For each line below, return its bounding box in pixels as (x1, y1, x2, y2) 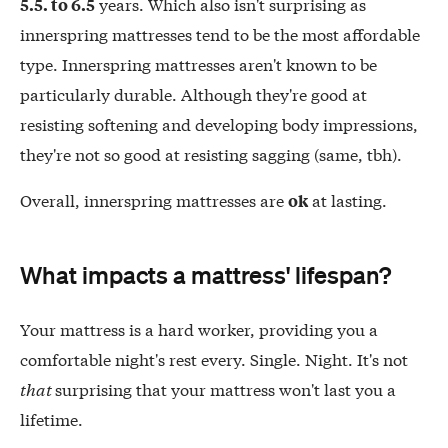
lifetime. (20, 406, 83, 430)
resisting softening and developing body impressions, (20, 111, 418, 135)
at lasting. (308, 188, 387, 212)
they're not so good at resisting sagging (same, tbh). (20, 141, 402, 165)
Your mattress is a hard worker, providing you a (20, 316, 378, 340)
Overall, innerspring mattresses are (20, 188, 288, 212)
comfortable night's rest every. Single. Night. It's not (20, 346, 408, 370)
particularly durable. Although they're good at (20, 81, 367, 105)
